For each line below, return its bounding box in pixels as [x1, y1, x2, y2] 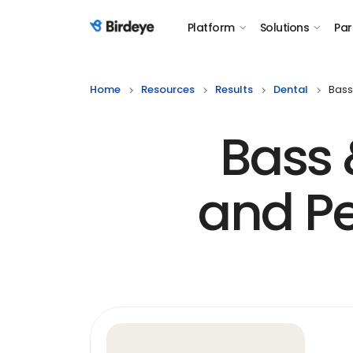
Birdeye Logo [89, 27, 168, 45]
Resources [141, 82, 195, 97]
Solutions [259, 20, 309, 35]
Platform [188, 20, 235, 35]
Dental [273, 82, 308, 97]
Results [215, 82, 253, 97]
